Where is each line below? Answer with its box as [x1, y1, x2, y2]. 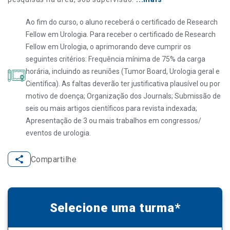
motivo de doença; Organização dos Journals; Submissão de [26, 92, 221, 101]
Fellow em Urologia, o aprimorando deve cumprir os [26, 43, 191, 51]
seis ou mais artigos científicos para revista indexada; [26, 104, 197, 113]
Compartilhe [31, 154, 77, 164]
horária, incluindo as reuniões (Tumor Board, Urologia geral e [26, 67, 220, 76]
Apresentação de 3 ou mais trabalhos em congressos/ [26, 117, 201, 125]
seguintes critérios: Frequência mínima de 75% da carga [26, 55, 205, 64]
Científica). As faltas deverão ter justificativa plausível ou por [26, 80, 220, 88]
